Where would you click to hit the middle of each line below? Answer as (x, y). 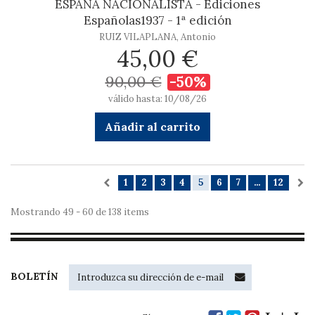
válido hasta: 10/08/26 (157, 99)
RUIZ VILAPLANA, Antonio (157, 37)
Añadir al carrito (152, 127)
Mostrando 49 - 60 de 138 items (80, 212)
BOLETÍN (34, 276)
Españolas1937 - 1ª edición (157, 20)
